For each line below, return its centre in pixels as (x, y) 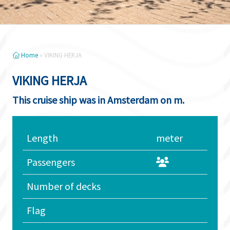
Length (42, 138)
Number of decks (64, 186)
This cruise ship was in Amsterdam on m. (98, 100)
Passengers (51, 162)
